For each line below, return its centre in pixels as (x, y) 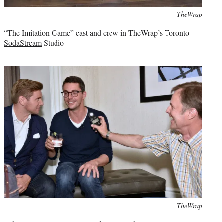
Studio (53, 43)
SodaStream (23, 43)
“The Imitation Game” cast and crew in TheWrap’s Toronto (97, 33)
